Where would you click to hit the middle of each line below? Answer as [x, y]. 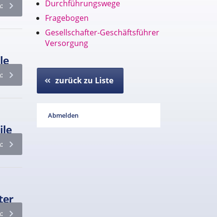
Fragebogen [67, 18]
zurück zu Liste [84, 80]
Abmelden [63, 115]
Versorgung [67, 43]
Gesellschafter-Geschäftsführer [102, 32]
